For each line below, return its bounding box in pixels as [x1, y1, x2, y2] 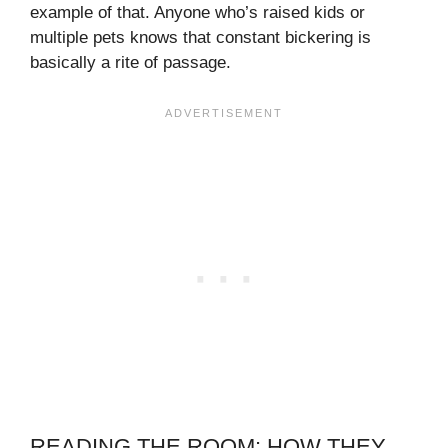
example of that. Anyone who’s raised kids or [30, 3, 365, 23]
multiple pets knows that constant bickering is [30, 28, 371, 48]
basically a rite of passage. [30, 53, 231, 73]
